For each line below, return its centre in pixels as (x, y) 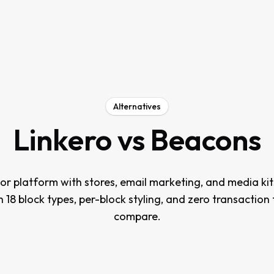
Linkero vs (82, 139)
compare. (137, 216)
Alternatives (137, 106)
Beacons (206, 139)
